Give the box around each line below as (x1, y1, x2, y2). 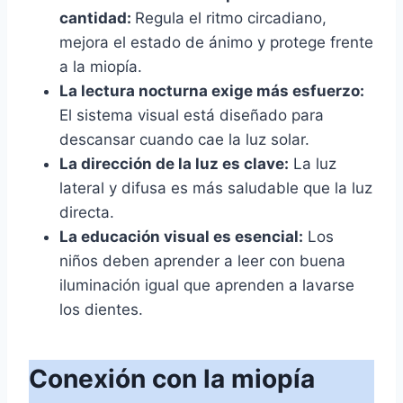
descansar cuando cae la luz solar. (59, 130, 309, 148)
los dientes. (59, 300, 143, 318)
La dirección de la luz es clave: (59, 154, 289, 173)
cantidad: (59, 8, 135, 27)
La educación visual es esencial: (59, 227, 303, 246)
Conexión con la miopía (29, 363, 315, 394)
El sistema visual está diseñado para (59, 105, 324, 124)
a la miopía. (59, 57, 142, 76)
